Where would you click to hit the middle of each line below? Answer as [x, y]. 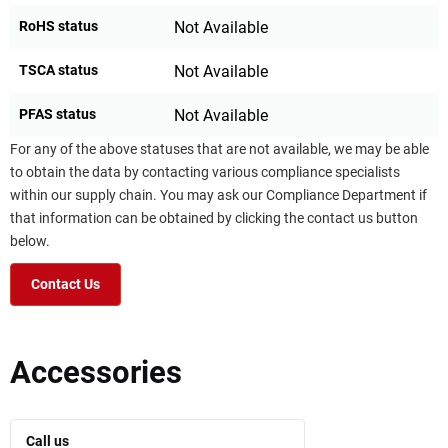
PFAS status [57, 113]
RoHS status [58, 25]
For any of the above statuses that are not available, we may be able [219, 149]
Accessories [96, 372]
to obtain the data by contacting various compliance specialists [205, 172]
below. [30, 241]
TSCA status [58, 69]
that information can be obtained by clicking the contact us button [214, 218]
